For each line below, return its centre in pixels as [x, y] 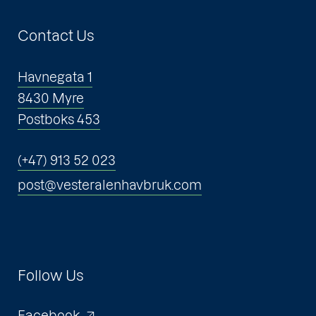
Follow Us [51, 276]
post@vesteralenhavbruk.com [110, 186]
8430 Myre [51, 99]
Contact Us [56, 36]
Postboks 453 [59, 120]
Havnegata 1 [55, 78]
